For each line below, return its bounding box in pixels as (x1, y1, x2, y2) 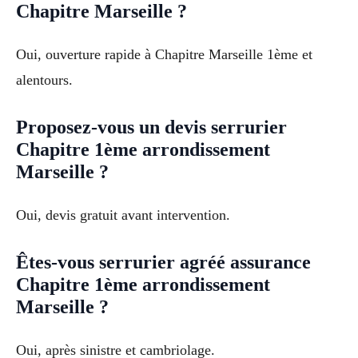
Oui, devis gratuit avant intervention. (16, 206, 230, 223)
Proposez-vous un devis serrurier (16, 116, 287, 137)
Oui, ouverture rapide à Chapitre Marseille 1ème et (16, 46, 312, 62)
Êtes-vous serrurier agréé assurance (16, 251, 311, 272)
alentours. (16, 72, 73, 88)
